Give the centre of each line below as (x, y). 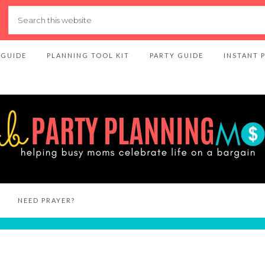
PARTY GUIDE (177, 55)
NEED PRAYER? (46, 200)
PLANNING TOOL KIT (88, 55)
